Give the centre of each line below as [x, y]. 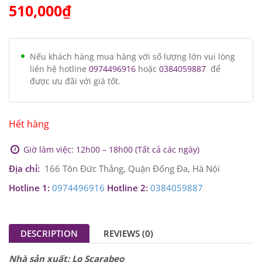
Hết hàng [29, 124]
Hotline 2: [127, 188]
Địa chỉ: [24, 168]
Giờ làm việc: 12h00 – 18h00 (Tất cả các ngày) [111, 149]
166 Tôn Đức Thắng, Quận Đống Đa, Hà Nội [130, 168]
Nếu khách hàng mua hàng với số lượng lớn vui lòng [132, 56]
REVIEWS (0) [128, 233]
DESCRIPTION [49, 233]
